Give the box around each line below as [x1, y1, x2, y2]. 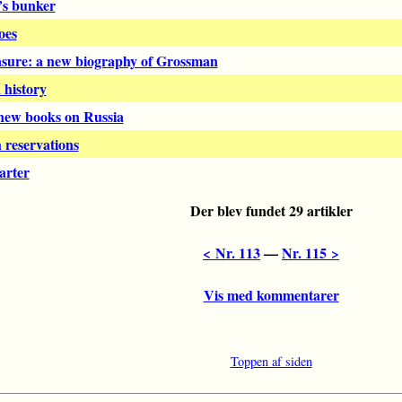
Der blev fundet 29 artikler [189, 200, 353, 222]
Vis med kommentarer [203, 284, 339, 306]
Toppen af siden [230, 353, 312, 371]
